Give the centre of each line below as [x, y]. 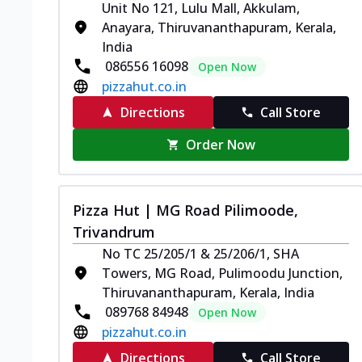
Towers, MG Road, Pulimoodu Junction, [222, 273]
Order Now [221, 144]
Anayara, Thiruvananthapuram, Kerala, [219, 27]
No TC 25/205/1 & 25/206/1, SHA [200, 253]
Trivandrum [114, 232]
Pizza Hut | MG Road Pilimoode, [185, 210]
